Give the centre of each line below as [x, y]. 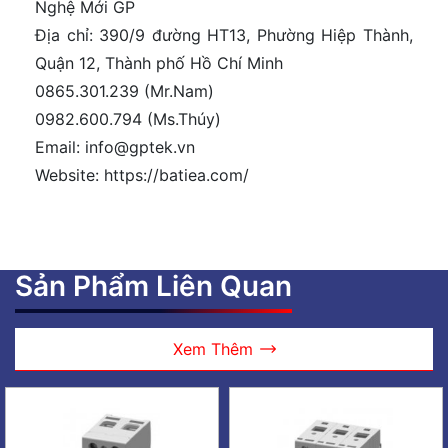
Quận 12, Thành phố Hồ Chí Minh [159, 63]
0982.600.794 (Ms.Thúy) [128, 119]
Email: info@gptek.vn [115, 147]
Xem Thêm [212, 348]
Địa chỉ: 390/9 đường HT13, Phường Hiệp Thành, [224, 35]
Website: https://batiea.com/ [142, 175]
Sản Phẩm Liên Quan [153, 285]
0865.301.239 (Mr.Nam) [124, 91]
